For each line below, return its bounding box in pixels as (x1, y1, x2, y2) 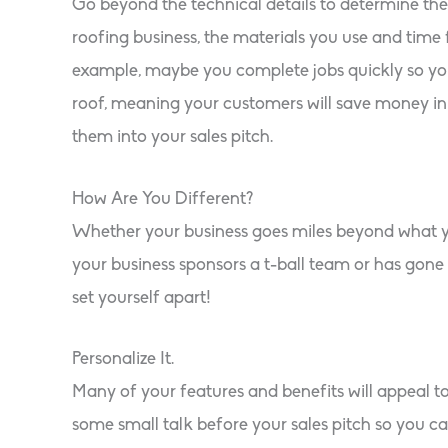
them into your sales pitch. (72, 127, 273, 147)
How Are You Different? (72, 189, 253, 209)
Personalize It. (72, 350, 174, 370)
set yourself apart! (72, 288, 211, 308)
